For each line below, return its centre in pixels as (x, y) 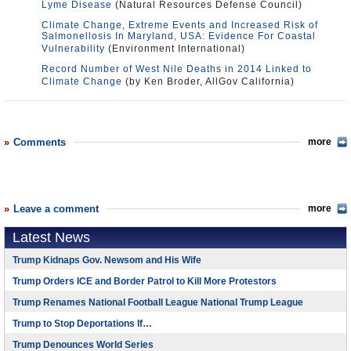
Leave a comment (56, 209)
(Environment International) (175, 49)
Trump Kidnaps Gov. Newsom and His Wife (107, 260)
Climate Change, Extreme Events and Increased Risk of (180, 25)
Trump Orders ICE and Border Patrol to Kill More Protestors (145, 281)
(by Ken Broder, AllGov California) (208, 81)
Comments (40, 142)
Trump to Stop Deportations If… (82, 324)
